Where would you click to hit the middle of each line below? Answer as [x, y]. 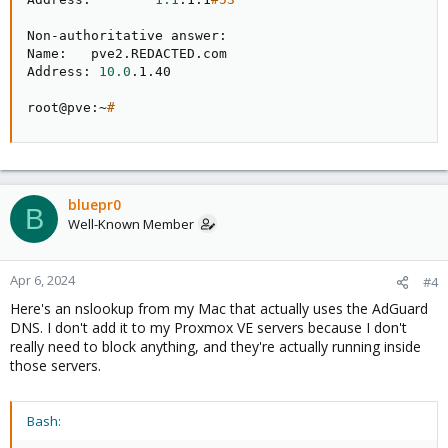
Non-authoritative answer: [127, 35]
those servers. [55, 365]
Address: [63, 71]
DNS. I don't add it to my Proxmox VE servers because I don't [208, 327]
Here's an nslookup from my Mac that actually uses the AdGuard [219, 308]
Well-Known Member [131, 224]
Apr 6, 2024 [42, 280]
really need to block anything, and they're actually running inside [215, 346]
